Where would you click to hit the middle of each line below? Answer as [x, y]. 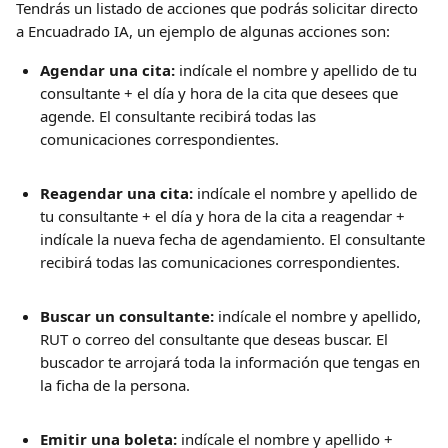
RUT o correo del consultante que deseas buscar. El [216, 339]
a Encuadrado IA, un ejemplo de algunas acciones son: [203, 31]
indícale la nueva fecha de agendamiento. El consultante [234, 239]
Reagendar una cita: [116, 193]
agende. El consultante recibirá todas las [180, 116]
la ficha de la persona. [115, 385]
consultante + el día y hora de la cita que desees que [221, 93]
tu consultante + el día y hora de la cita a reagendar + [224, 216]
